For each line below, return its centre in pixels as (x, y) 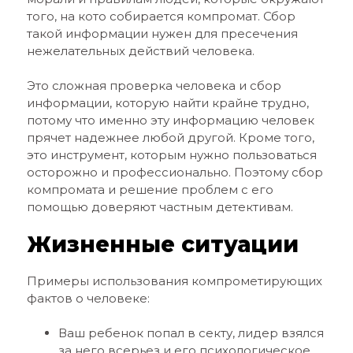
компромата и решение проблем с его (150, 190)
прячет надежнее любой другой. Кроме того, (170, 137)
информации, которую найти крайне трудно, (167, 103)
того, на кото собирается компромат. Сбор (161, 16)
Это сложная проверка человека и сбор (154, 85)
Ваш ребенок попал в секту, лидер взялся (191, 333)
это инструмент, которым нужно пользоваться (171, 155)
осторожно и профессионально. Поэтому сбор (175, 172)
